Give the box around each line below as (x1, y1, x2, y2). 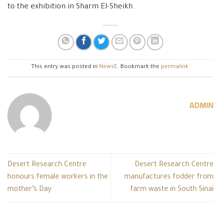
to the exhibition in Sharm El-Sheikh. (7, 3, 135, 12)
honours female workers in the (7, 173, 108, 182)
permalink (161, 64, 188, 71)
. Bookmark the (117, 64, 161, 71)
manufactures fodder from (124, 173, 214, 182)
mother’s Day (7, 185, 51, 194)
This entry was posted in (31, 64, 99, 71)
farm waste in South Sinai (130, 185, 214, 194)
